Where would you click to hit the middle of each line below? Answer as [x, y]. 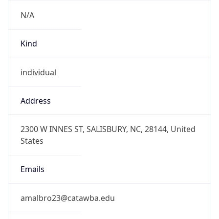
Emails [32, 169]
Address [35, 100]
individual [38, 72]
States [32, 141]
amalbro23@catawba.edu [67, 198]
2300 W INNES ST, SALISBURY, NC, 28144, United [108, 129]
